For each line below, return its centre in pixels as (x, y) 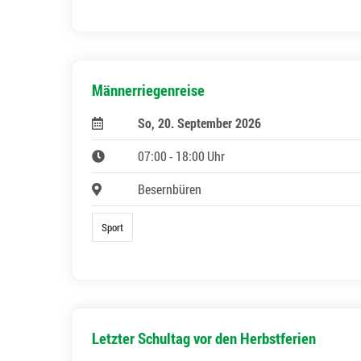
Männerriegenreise (148, 90)
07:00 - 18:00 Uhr (181, 156)
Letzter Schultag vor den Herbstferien (204, 338)
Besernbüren (169, 189)
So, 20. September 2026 (199, 123)
